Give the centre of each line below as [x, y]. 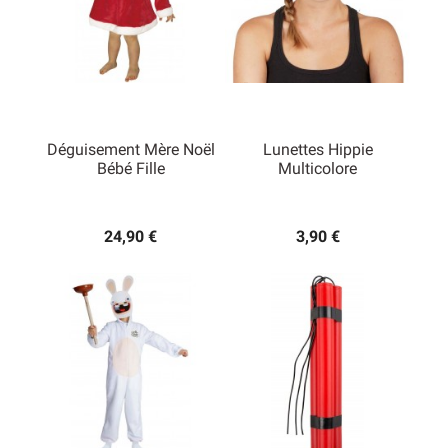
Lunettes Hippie [317, 150]
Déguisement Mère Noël [130, 150]
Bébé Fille [130, 169]
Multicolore [317, 169]
